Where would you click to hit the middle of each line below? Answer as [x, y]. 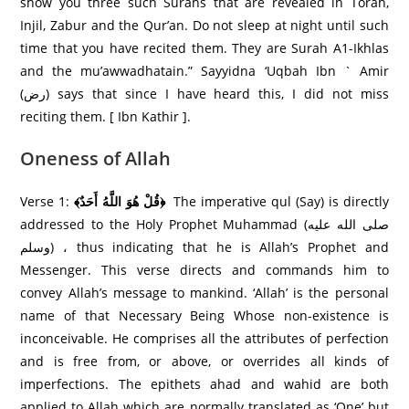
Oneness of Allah [96, 158]
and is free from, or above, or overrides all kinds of [204, 361]
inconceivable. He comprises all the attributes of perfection [204, 338]
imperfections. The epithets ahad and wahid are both [204, 383]
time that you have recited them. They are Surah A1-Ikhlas [204, 47]
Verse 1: [47, 201]
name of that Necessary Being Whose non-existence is [204, 315]
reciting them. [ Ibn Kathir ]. [106, 116]
